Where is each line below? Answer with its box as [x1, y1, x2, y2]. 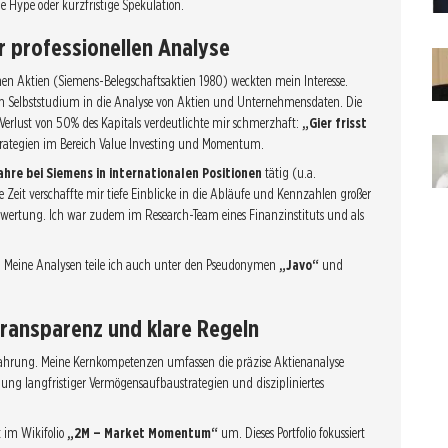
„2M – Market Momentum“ [67, 425, 218, 441]
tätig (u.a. [262, 165, 316, 181]
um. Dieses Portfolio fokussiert [218, 425, 365, 441]
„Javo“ [279, 257, 319, 273]
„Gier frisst [302, 115, 367, 131]
